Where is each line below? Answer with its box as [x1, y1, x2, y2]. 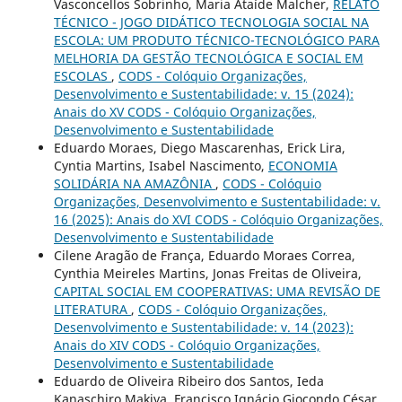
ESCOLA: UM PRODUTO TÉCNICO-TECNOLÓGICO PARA [53, 31, 380, 48]
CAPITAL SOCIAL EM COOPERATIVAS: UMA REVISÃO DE [53, 282, 380, 300]
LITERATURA [53, 300, 131, 318]
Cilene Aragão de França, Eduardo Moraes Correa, [53, 246, 355, 264]
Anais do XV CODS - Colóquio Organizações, [53, 102, 316, 120]
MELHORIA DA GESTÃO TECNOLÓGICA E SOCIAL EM [53, 48, 363, 66]
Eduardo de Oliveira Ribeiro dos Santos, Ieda [53, 371, 324, 389]
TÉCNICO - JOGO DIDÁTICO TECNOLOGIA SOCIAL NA [53, 13, 369, 31]
